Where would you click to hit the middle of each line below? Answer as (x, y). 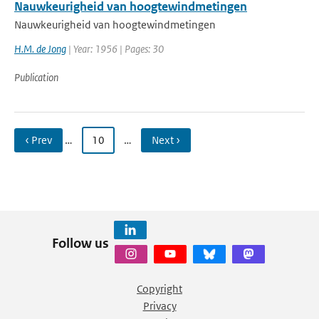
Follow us (80, 243)
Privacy (159, 306)
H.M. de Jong (40, 49)
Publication (36, 77)
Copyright (159, 289)
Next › (166, 140)
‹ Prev (38, 140)
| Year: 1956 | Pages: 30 (115, 49)
